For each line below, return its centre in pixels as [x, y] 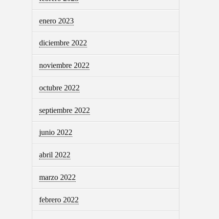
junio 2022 [55, 132]
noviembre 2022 [64, 66]
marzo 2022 [57, 177]
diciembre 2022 [63, 43]
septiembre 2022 [64, 110]
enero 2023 [56, 21]
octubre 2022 [59, 88]
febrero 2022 [59, 199]
